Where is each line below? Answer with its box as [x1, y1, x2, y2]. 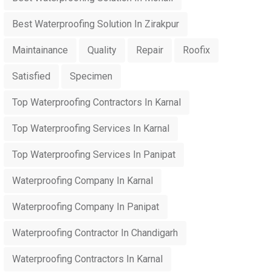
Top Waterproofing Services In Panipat [12, 149, 175, 160]
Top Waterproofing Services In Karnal [12, 123, 169, 134]
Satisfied [12, 70, 50, 82]
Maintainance [12, 44, 68, 56]
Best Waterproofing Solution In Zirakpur [12, 18, 179, 30]
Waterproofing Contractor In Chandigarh [12, 227, 178, 239]
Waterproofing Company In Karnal [12, 175, 153, 186]
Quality [87, 44, 117, 56]
